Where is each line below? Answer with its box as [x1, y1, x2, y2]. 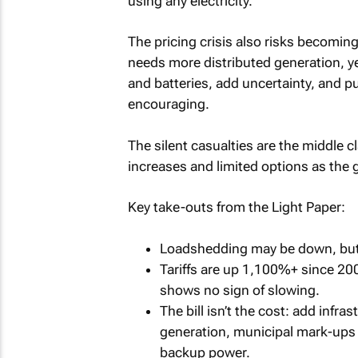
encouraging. [127, 96, 209, 112]
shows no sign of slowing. [159, 281, 320, 298]
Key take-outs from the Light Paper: [127, 199, 345, 215]
